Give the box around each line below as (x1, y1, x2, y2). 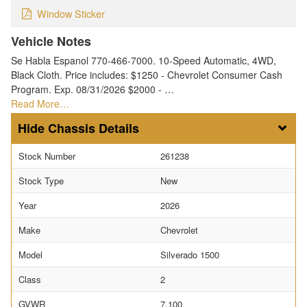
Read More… (11, 97, 69, 111)
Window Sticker (37, 6, 105, 21)
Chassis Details (48, 119, 139, 138)
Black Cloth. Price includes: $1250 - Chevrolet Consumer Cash (11, 68, 282, 82)
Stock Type (19, 174, 64, 188)
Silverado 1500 (160, 248, 219, 262)
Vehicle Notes (11, 32, 91, 51)
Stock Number (19, 149, 75, 163)
